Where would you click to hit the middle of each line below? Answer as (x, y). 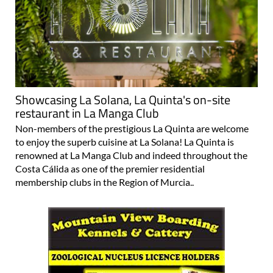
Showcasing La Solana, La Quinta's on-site (123, 77)
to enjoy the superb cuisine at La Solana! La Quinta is (125, 119)
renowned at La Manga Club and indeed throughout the (131, 133)
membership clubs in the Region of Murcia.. (105, 160)
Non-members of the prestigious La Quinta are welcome (132, 106)
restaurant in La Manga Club (87, 91)
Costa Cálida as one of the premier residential (110, 146)
